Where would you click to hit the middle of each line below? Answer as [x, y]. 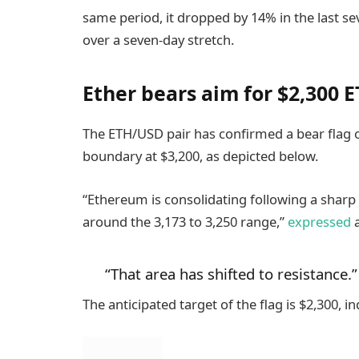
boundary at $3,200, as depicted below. [200, 156]
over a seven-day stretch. [158, 40]
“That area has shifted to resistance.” [231, 273]
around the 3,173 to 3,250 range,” [185, 221]
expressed [319, 221]
